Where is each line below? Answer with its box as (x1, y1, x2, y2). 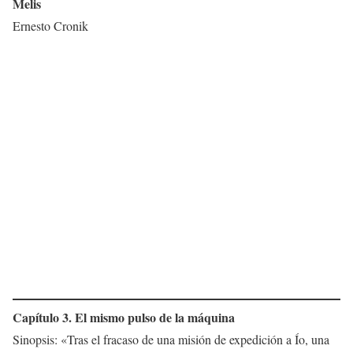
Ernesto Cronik (13, 17, 88, 35)
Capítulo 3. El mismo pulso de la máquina (13, 308, 235, 327)
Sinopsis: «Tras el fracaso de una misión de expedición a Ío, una (13, 331, 329, 348)
